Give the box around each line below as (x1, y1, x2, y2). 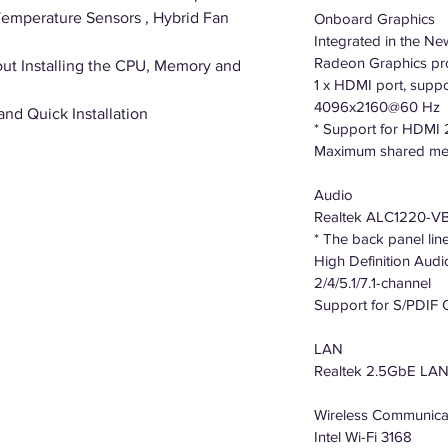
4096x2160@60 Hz (314, 98, 440, 115)
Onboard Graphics (314, 10, 435, 27)
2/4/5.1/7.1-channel (314, 274, 431, 291)
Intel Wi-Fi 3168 (314, 428, 412, 445)
